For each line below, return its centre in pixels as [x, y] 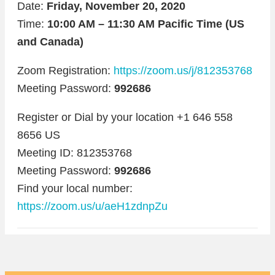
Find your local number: [75, 189]
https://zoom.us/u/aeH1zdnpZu [92, 207]
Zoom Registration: [65, 71]
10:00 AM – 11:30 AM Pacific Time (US [146, 24]
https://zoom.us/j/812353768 [183, 71]
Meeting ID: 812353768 [75, 153]
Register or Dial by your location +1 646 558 [125, 118]
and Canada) [50, 42]
